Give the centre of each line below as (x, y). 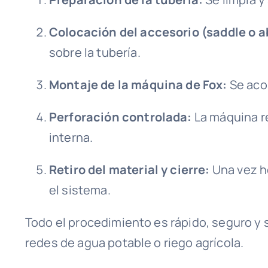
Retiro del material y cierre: (129, 170)
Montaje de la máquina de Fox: (138, 85)
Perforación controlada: (120, 117)
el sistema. (80, 190)
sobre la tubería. (95, 53)
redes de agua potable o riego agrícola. (134, 243)
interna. (71, 138)
